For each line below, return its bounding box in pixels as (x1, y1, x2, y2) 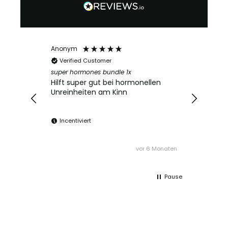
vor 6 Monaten (136, 145, 177, 153)
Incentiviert (60, 117, 91, 125)
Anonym (51, 44, 77, 53)
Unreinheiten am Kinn (51, 87, 127, 98)
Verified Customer (60, 56, 111, 65)
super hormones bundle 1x (51, 67, 131, 76)
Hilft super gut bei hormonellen (51, 77, 161, 88)
